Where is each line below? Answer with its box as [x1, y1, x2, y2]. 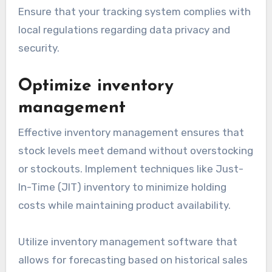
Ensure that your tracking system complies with [18, 5, 251, 18]
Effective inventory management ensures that [18, 126, 244, 138]
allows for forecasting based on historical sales [18, 253, 248, 266]
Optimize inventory [18, 78, 174, 95]
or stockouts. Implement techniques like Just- [18, 162, 243, 175]
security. [18, 42, 59, 55]
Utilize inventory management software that [18, 235, 237, 248]
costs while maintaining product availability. [18, 199, 231, 211]
